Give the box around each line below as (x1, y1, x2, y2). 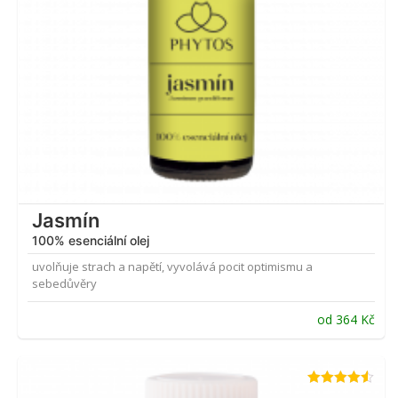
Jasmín (32, 209, 99, 233)
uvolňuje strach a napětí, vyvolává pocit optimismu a (32, 259, 313, 275)
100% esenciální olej (32, 233, 149, 249)
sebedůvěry (32, 275, 97, 292)
